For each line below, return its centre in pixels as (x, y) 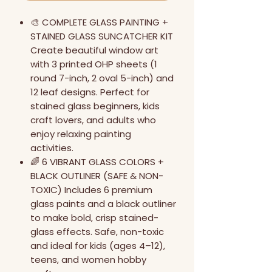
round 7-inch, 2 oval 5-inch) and (102, 78)
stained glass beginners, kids (95, 106)
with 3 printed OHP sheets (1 (94, 64)
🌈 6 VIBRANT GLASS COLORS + (97, 162)
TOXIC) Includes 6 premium (91, 190)
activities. (52, 148)
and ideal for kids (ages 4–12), (98, 246)
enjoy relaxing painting (81, 134)
